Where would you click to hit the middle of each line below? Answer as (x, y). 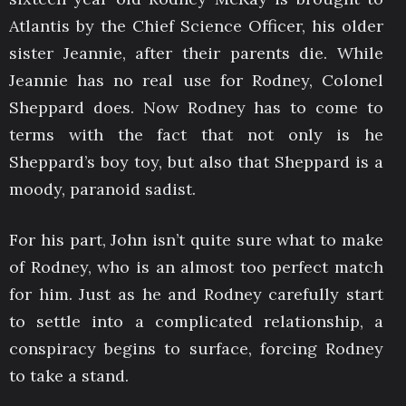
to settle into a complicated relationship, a (196, 321)
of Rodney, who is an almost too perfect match (196, 266)
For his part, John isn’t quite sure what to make (196, 239)
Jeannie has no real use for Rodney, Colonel (196, 81)
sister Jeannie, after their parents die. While (196, 53)
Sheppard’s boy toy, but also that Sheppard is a (196, 162)
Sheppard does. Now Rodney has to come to (196, 108)
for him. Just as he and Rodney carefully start (196, 294)
